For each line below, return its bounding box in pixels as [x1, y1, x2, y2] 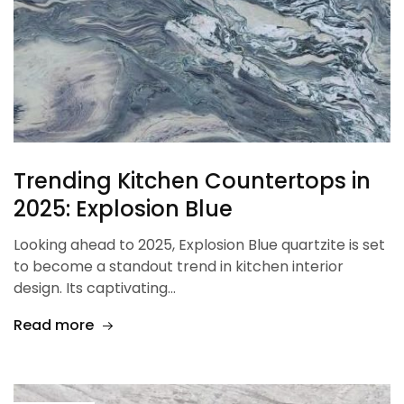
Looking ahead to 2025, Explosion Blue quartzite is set [14, 234, 385, 255]
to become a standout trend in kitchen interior [14, 255, 344, 277]
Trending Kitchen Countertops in [14, 165, 371, 196]
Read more [14, 314, 94, 335]
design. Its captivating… [14, 277, 176, 298]
